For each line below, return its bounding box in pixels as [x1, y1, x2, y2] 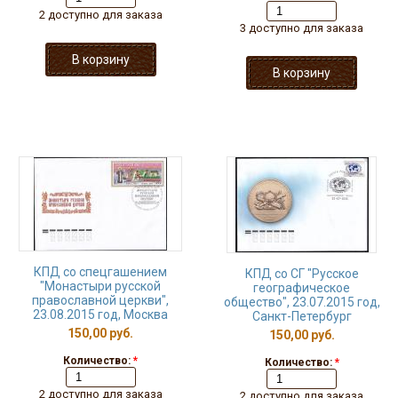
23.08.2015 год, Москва [33, 307, 168, 322]
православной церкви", [32, 293, 169, 307]
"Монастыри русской [40, 279, 161, 293]
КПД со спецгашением [34, 265, 167, 279]
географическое [253, 281, 350, 295]
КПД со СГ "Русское [244, 267, 359, 281]
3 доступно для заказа [240, 21, 363, 35]
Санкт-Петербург [251, 309, 352, 323]
